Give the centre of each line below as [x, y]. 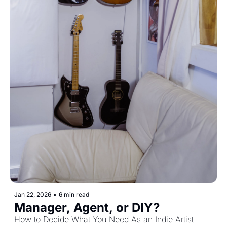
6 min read [74, 195]
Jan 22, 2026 [33, 195]
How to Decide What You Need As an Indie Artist [104, 220]
